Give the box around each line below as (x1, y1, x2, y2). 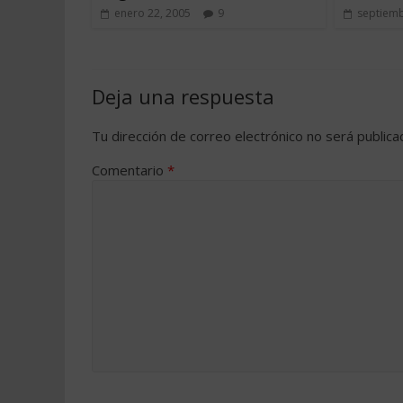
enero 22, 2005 (114, 5, 191, 21)
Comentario (92, 161, 167, 179)
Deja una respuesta (92, 83, 274, 110)
